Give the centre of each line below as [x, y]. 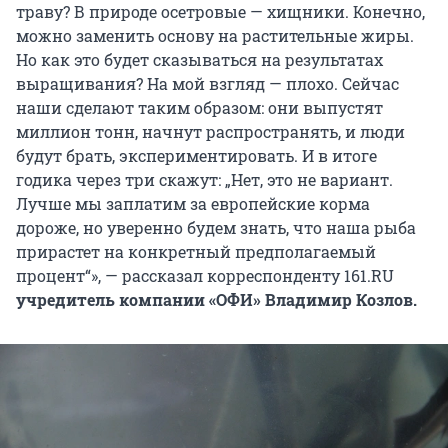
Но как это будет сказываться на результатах [199, 60]
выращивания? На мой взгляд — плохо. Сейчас [207, 84]
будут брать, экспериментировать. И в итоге [196, 156]
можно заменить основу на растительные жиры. [215, 36]
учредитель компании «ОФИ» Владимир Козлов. [216, 300]
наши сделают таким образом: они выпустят [199, 108]
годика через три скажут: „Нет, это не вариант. [204, 180]
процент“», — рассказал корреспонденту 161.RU [205, 276]
